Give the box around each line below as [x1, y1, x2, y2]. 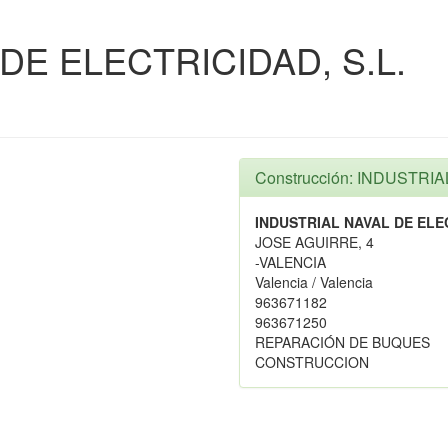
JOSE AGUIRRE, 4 [255, 232, 374, 252]
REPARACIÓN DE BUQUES [255, 332, 430, 352]
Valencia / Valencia [255, 272, 373, 292]
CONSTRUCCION [255, 352, 369, 372]
